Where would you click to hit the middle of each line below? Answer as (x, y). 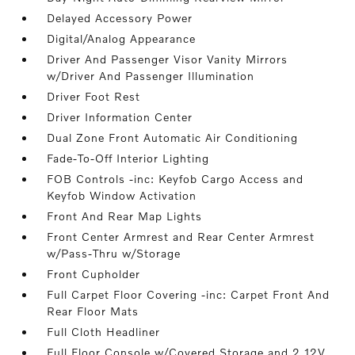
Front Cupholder (94, 274)
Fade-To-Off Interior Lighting (128, 158)
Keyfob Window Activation (122, 195)
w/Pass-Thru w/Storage (114, 253)
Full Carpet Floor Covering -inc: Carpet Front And (189, 294)
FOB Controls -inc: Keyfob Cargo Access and (176, 179)
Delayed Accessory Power (120, 18)
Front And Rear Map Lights (125, 216)
